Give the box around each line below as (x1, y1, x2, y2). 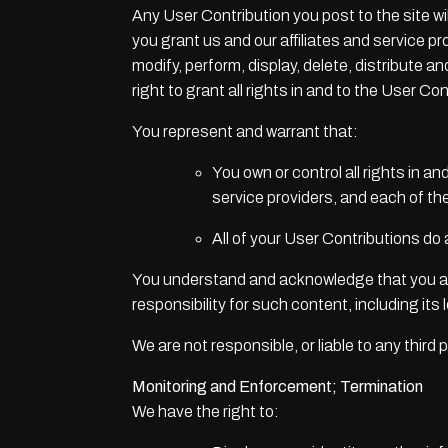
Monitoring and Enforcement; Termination (132, 378, 423, 395)
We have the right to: (132, 403, 279, 420)
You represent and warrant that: (132, 123, 358, 140)
